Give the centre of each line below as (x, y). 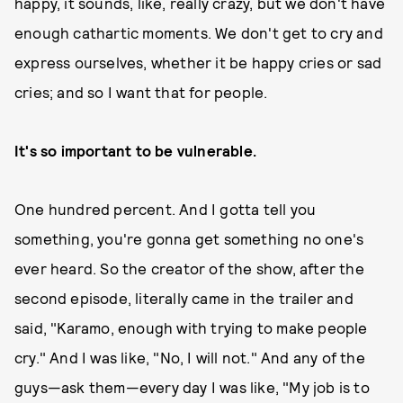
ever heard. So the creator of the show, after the (189, 268)
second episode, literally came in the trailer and (184, 298)
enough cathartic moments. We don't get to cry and (199, 32)
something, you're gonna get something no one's (189, 238)
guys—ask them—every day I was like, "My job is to (192, 387)
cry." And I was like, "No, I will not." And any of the (190, 357)
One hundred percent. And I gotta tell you (166, 209)
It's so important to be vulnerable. (138, 150)
